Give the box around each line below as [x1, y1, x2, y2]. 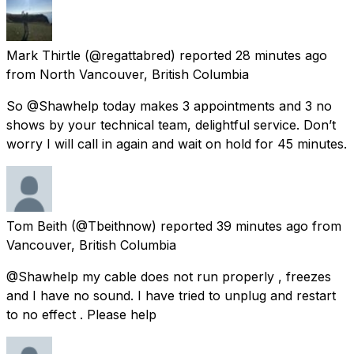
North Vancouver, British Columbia [40, 66, 249, 82]
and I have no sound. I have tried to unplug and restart [6, 287, 336, 303]
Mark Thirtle [6, 47, 81, 63]
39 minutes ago [217, 217, 308, 234]
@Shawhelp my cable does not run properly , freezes [6, 268, 331, 284]
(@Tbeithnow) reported [71, 217, 213, 234]
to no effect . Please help [6, 306, 156, 322]
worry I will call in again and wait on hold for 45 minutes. [6, 135, 347, 152]
